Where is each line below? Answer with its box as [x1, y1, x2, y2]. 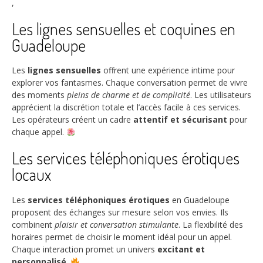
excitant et [157, 243, 205, 255]
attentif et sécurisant [133, 114, 227, 126]
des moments [12, 89, 67, 101]
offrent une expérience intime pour [101, 65, 235, 76]
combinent [12, 218, 55, 230]
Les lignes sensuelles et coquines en [12, 18, 235, 40]
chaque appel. [12, 126, 66, 138]
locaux [12, 164, 51, 186]
